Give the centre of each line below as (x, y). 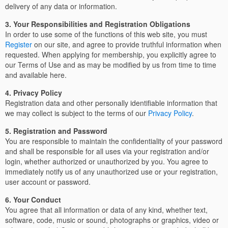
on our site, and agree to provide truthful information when (127, 44)
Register (19, 44)
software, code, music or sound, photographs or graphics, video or (112, 220)
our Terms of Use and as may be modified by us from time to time (111, 65)
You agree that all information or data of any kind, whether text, (106, 210)
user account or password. (48, 182)
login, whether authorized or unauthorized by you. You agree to (107, 161)
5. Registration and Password (56, 131)
